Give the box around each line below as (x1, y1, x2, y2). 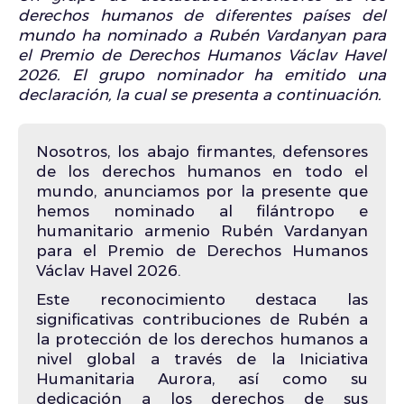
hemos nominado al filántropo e (36, 202, 368, 221)
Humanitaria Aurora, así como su (36, 370, 368, 389)
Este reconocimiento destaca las (36, 290, 368, 309)
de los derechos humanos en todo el (36, 162, 368, 181)
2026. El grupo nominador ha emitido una (18, 66, 386, 84)
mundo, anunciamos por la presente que (36, 182, 368, 201)
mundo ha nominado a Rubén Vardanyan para (18, 26, 386, 44)
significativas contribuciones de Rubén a (36, 310, 368, 329)
